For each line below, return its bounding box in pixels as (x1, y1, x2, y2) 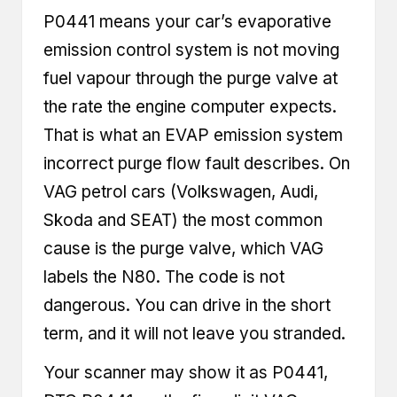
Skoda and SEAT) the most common (43, 210, 323, 231)
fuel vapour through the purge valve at (43, 68, 338, 90)
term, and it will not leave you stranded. (43, 323, 346, 345)
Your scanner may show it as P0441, (43, 362, 328, 384)
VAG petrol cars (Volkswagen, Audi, (43, 182, 318, 203)
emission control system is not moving (43, 40, 339, 61)
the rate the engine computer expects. (43, 97, 337, 118)
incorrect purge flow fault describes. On (43, 153, 350, 175)
